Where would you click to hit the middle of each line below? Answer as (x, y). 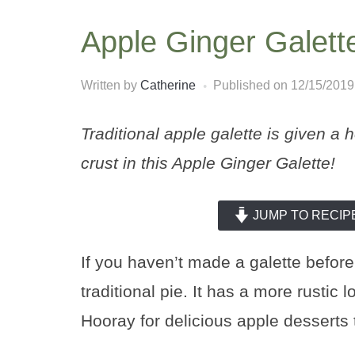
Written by (111, 85)
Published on (252, 85)
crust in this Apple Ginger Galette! (208, 162)
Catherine (168, 85)
